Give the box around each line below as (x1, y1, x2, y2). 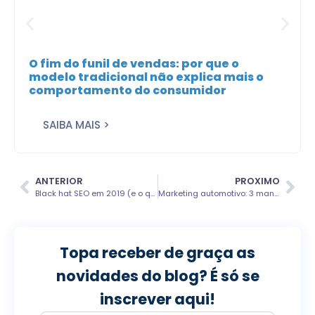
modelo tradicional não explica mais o (29, 69, 264, 86)
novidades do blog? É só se (56, 266, 259, 287)
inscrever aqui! (100, 289, 215, 310)
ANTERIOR (35, 175, 83, 188)
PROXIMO (235, 175, 280, 188)
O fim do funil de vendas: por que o (29, 56, 239, 72)
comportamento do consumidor (29, 82, 226, 99)
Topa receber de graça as (60, 243, 255, 264)
